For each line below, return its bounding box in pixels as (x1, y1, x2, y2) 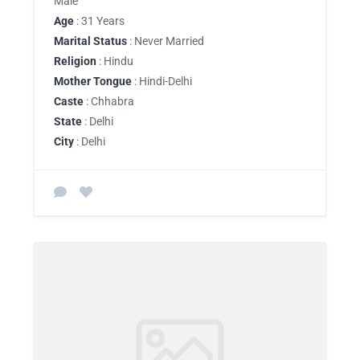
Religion (54, 55, 96, 67)
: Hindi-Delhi (132, 75, 192, 88)
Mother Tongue (54, 75, 132, 88)
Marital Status (54, 35, 127, 47)
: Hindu (96, 55, 133, 67)
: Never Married (127, 35, 204, 47)
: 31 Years (74, 14, 125, 27)
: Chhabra (84, 95, 134, 108)
